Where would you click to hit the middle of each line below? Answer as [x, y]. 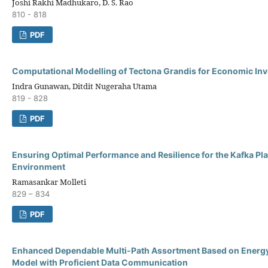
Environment [39, 166]
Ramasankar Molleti [49, 182]
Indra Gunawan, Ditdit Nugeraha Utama [84, 86]
